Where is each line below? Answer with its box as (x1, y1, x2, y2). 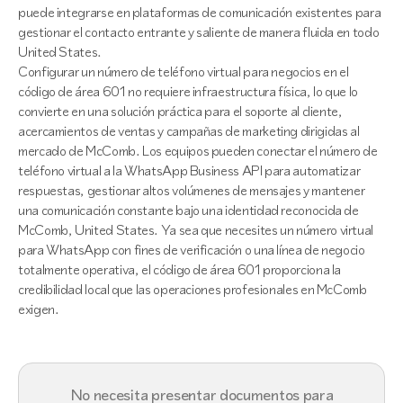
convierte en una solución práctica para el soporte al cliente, (18, 102, 343, 121)
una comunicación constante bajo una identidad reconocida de (18, 201, 359, 219)
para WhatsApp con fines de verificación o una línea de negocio (18, 240, 365, 259)
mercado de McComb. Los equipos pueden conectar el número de (18, 141, 378, 160)
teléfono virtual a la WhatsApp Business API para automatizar (18, 161, 361, 180)
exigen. (18, 300, 59, 318)
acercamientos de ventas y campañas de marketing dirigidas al (18, 121, 360, 140)
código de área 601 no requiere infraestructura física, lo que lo (18, 82, 358, 101)
